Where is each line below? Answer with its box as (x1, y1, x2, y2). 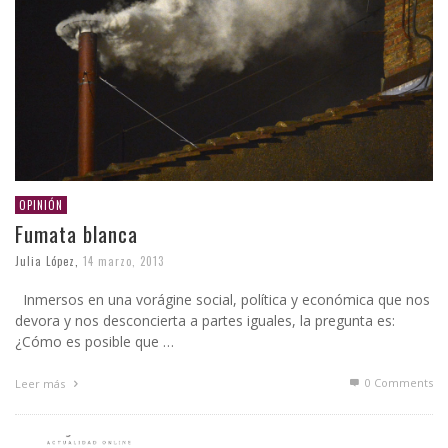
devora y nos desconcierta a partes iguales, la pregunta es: (15, 311, 395, 331)
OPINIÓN (19, 197, 63, 214)
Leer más (15, 376, 68, 392)
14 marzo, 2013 (83, 253, 164, 270)
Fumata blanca (15, 218, 138, 250)
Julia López (15, 253, 75, 270)
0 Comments (362, 375, 433, 391)
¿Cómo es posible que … (15, 332, 174, 352)
